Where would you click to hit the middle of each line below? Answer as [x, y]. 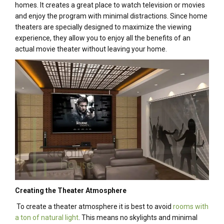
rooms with [191, 206]
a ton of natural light [47, 217]
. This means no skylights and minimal [138, 217]
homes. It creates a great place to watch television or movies [110, 5]
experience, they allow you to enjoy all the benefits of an [103, 38]
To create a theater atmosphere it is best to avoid [95, 206]
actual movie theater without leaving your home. [91, 49]
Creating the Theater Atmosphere [71, 190]
